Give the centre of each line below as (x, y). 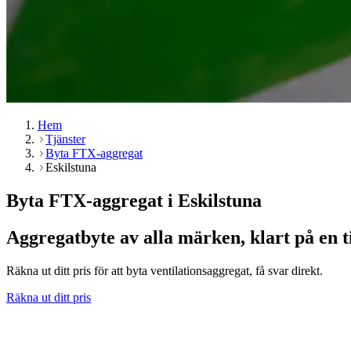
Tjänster (65, 139)
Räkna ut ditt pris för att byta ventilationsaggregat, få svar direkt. (165, 270)
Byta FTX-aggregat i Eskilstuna (134, 200)
